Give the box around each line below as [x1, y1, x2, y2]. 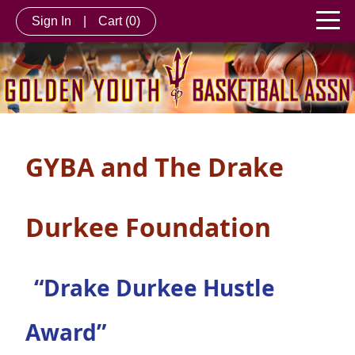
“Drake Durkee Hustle [29, 273, 275, 303]
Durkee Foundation [25, 210, 271, 245]
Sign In [32, 13, 71, 28]
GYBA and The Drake [25, 150, 284, 185]
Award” [25, 317, 112, 348]
